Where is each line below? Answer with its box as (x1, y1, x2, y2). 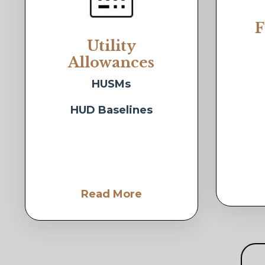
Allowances (68, 54, 155, 72)
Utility (86, 37, 136, 55)
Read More (80, 188, 142, 201)
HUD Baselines (70, 104, 153, 117)
